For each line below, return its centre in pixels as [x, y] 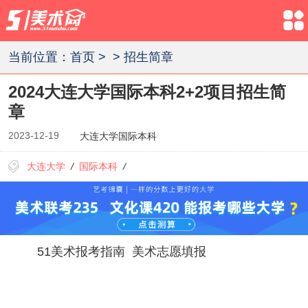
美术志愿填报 [169, 251]
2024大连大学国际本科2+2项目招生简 [147, 92]
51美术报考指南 [81, 251]
